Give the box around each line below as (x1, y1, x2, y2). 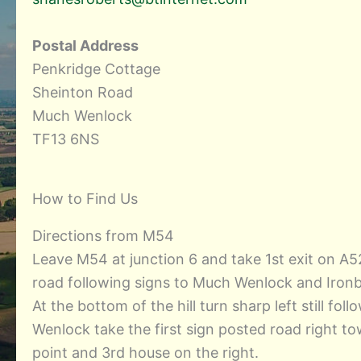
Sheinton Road (32, 83, 133, 101)
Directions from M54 (32, 227, 174, 245)
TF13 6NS (32, 130, 99, 147)
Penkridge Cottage (32, 60, 160, 77)
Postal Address (32, 36, 139, 54)
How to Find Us (32, 190, 138, 208)
